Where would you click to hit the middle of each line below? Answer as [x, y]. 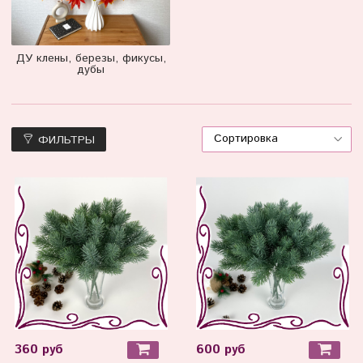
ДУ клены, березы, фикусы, [91, 58]
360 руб [38, 350]
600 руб [220, 350]
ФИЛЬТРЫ [66, 141]
